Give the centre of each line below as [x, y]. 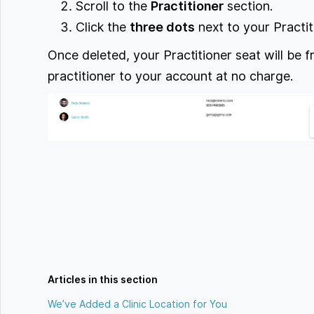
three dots [162, 27]
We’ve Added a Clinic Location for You [138, 304]
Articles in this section [103, 280]
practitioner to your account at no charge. [171, 76]
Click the [103, 27]
